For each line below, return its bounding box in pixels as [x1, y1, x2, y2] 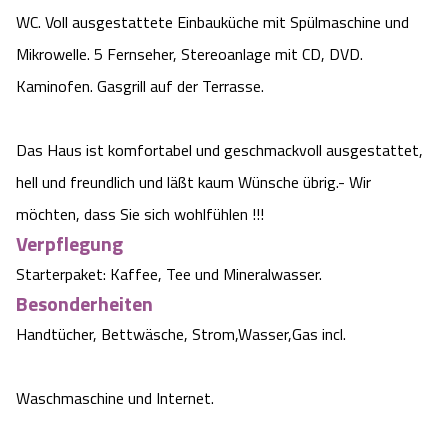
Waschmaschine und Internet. [16, 386, 214, 411]
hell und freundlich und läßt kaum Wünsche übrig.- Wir [16, 170, 371, 195]
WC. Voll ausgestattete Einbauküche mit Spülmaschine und [16, 10, 409, 35]
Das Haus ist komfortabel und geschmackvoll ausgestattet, [16, 138, 423, 163]
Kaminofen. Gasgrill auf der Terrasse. [16, 74, 264, 99]
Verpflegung [16, 228, 123, 260]
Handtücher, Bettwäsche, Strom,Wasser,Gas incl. [16, 322, 346, 347]
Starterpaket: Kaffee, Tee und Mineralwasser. [16, 262, 322, 287]
